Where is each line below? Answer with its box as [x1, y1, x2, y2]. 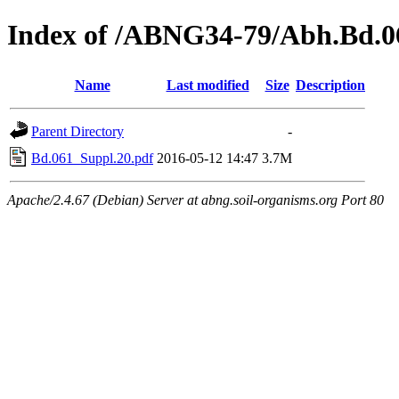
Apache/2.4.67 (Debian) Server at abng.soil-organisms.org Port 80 [7, 191, 384, 208]
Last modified [166, 77, 249, 93]
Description [296, 77, 365, 93]
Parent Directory [31, 123, 124, 139]
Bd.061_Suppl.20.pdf [31, 150, 153, 166]
